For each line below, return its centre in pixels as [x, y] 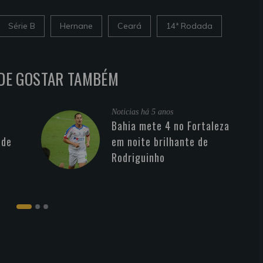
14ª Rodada [189, 26]
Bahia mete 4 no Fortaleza [171, 125]
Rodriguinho [138, 157]
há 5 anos [157, 112]
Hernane [76, 26]
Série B [22, 26]
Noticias [126, 112]
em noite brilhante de [160, 141]
